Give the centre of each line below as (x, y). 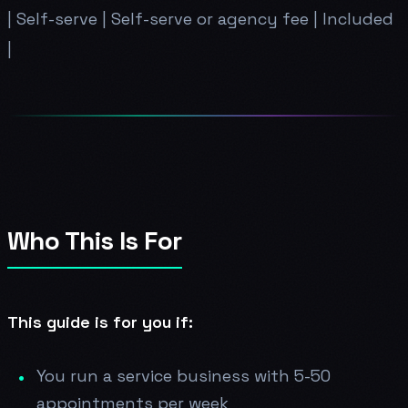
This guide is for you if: (100, 321)
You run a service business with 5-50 (184, 375)
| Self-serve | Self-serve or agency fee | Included (200, 18)
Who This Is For (95, 240)
